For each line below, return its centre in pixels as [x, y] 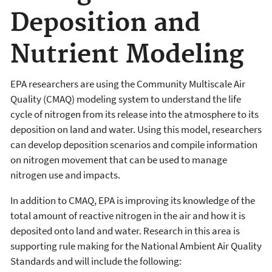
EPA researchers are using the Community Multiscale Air [128, 83]
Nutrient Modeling [127, 55]
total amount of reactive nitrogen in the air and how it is [128, 215]
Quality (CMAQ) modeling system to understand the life [126, 99]
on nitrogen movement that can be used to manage [119, 159]
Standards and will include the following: [97, 261]
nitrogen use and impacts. [65, 175]
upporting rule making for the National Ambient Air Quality [138, 246]
